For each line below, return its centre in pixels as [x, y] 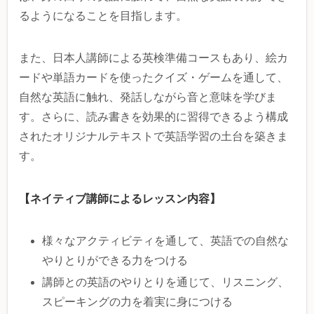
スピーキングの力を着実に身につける [138, 302]
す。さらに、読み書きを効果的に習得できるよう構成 [153, 117]
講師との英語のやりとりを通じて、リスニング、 [166, 282]
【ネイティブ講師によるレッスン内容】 [120, 199]
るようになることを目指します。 [103, 16]
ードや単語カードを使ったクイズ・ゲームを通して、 [153, 78]
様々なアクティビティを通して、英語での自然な [166, 241]
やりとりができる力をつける [115, 261]
